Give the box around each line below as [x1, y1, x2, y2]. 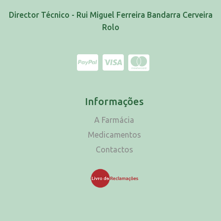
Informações [85, 96, 144, 107]
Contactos [95, 145, 133, 154]
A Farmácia [94, 115, 134, 124]
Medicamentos [87, 130, 141, 139]
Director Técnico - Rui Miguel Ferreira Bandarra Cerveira [8, 10, 213, 19]
